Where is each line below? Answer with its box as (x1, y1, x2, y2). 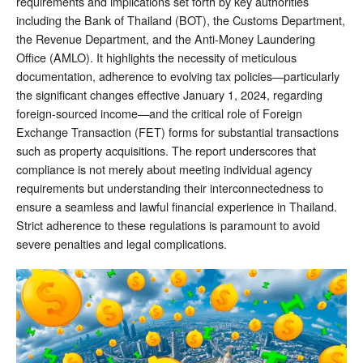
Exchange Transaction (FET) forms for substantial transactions (16, 122, 339, 140)
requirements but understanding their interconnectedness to (16, 178, 323, 196)
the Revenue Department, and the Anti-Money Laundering (16, 29, 315, 47)
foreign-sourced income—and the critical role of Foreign (16, 104, 302, 122)
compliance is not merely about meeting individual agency (16, 160, 312, 177)
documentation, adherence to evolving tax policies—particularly (16, 66, 340, 84)
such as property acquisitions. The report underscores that (16, 141, 316, 159)
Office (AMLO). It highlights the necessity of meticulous (16, 48, 297, 66)
